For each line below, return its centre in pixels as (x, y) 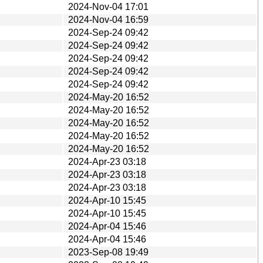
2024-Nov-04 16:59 (108, 19)
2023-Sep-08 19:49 (108, 252)
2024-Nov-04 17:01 (108, 6)
